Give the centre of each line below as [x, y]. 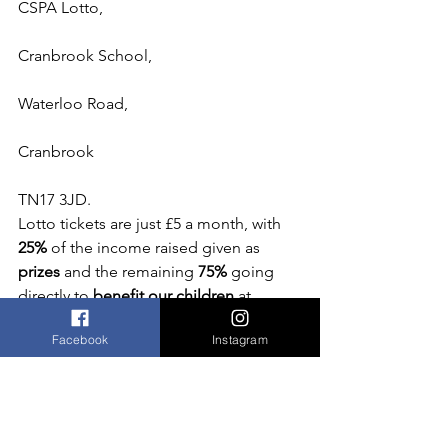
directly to [53, 295]
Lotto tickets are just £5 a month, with [149, 223]
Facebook [80, 339]
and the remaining [129, 271]
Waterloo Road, [73, 103]
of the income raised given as [155, 247]
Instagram [240, 339]
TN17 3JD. [54, 199]
